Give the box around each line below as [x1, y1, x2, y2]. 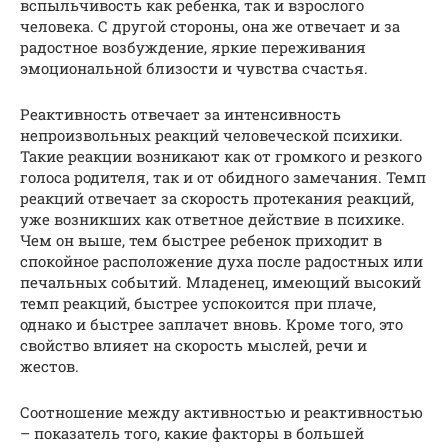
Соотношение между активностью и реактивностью [20, 401, 423, 422]
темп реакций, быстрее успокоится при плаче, [20, 292, 376, 313]
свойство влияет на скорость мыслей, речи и [20, 334, 367, 355]
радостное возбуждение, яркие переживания [20, 36, 366, 57]
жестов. [20, 355, 79, 376]
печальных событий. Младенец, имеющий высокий [20, 271, 421, 292]
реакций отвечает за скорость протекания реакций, [20, 187, 414, 208]
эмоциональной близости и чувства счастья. [20, 57, 368, 78]
